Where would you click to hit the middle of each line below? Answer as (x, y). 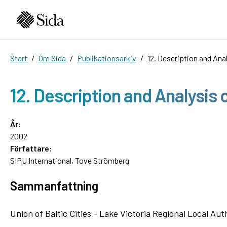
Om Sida (52, 58)
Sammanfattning (54, 185)
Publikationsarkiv (107, 58)
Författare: (31, 148)
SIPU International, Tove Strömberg (70, 160)
